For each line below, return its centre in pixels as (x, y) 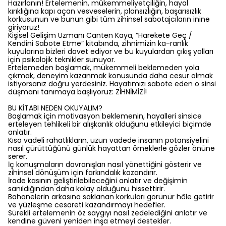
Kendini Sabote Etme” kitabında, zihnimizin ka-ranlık (98, 43)
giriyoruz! (24, 27)
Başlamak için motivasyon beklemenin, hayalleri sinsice (105, 116)
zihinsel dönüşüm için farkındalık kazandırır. (83, 173)
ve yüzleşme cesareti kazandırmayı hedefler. (87, 205)
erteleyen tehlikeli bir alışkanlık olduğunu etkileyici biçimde (110, 124)
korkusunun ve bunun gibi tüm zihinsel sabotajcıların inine (109, 19)
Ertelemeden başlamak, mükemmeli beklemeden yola (104, 68)
